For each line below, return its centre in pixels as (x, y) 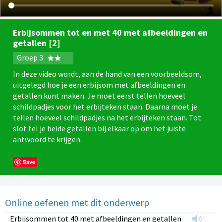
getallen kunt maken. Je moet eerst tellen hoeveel (99, 96)
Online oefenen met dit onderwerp (77, 203)
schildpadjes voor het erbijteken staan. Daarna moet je (105, 107)
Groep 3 (31, 58)
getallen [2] (37, 43)
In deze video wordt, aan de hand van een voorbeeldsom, (107, 74)
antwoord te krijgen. (47, 139)
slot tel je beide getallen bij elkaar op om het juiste (99, 129)
